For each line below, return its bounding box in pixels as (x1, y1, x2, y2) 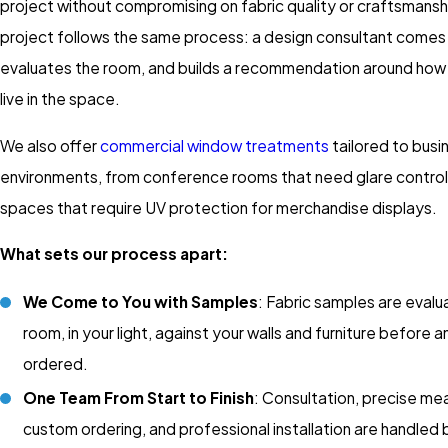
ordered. (23, 354, 89, 374)
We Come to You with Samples (23, 292, 259, 312)
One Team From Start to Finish (23, 388, 255, 408)
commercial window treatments (100, 135, 329, 155)
